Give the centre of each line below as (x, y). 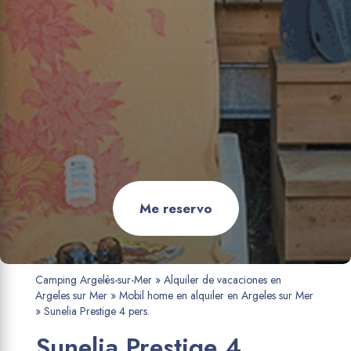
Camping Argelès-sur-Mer (93, 280)
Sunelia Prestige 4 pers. (96, 311)
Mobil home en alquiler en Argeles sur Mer (216, 296)
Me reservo (175, 209)
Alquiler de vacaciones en (222, 280)
